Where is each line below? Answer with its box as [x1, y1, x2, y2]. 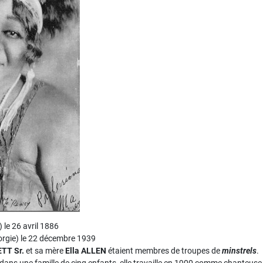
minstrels [222, 246, 257, 255]
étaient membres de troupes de [106, 246, 222, 255]
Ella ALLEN [65, 246, 106, 255]
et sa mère [24, 246, 65, 255]
